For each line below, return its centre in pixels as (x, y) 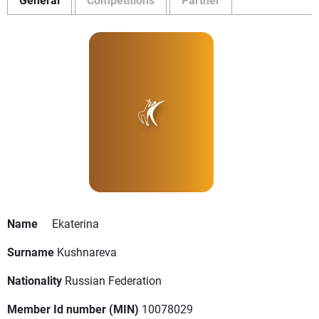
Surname (31, 252)
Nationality (35, 281)
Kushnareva (87, 252)
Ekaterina (75, 224)
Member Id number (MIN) (73, 309)
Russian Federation (113, 281)
